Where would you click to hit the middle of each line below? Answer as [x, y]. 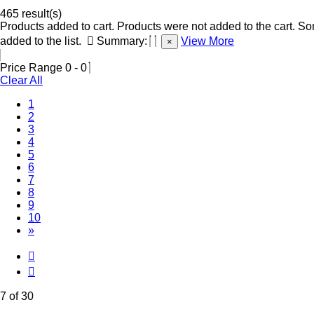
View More [207, 41]
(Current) [56, 179]
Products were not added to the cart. [206, 26]
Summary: [122, 41]
